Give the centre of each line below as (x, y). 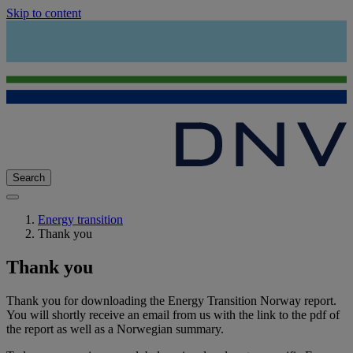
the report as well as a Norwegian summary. (115, 329)
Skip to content (44, 13)
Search (29, 178)
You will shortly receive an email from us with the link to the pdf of (173, 314)
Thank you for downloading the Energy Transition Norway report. (171, 300)
